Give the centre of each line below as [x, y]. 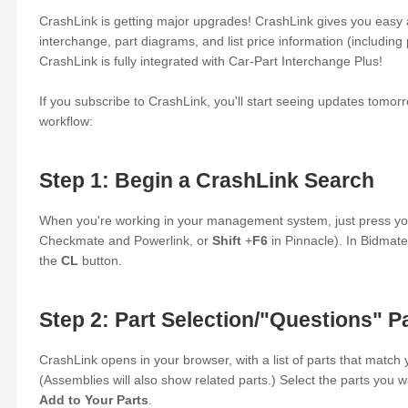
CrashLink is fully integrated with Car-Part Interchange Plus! [210, 61]
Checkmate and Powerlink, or [125, 241]
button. [102, 261]
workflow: [66, 121]
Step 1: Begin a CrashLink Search [206, 180]
